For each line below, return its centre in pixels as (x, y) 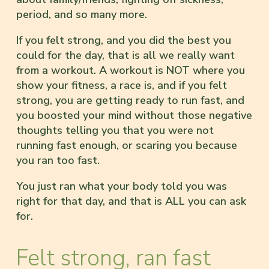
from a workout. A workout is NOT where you (131, 70)
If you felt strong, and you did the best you (124, 40)
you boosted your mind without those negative (134, 115)
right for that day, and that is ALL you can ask (131, 201)
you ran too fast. (58, 160)
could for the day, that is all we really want (125, 55)
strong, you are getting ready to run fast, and (130, 100)
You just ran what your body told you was (122, 186)
